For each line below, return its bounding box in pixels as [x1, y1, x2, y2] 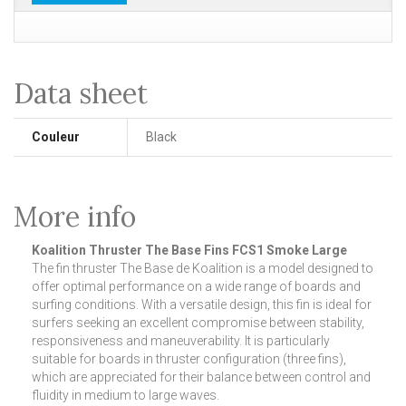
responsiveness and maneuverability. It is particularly [32, 333, 330, 348]
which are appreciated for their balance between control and [32, 370, 371, 384]
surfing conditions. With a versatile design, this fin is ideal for [32, 297, 372, 312]
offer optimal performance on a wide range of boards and [32, 279, 361, 294]
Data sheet [14, 76, 148, 111]
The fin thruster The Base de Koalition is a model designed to [32, 261, 373, 275]
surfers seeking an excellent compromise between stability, [32, 315, 364, 330]
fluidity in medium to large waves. [32, 388, 219, 402]
